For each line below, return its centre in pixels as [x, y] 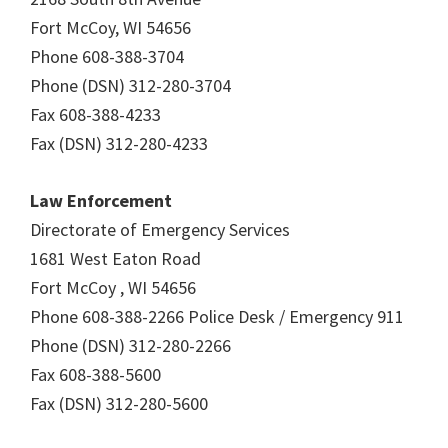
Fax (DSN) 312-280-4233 [119, 143]
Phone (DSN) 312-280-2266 [130, 345]
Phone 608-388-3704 [107, 56]
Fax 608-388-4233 [95, 114]
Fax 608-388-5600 [95, 374]
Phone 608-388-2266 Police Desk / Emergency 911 [217, 316]
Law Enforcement [101, 200]
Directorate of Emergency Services [160, 229]
